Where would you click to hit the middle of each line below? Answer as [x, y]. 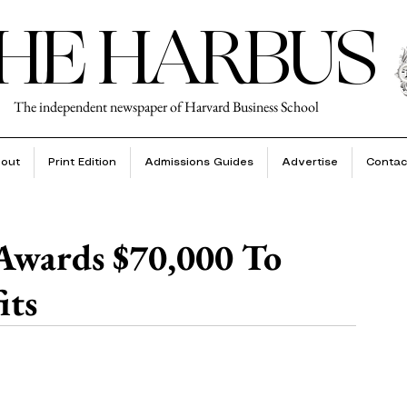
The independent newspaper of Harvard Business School [166, 107]
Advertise [309, 162]
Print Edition [82, 162]
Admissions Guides [199, 162]
